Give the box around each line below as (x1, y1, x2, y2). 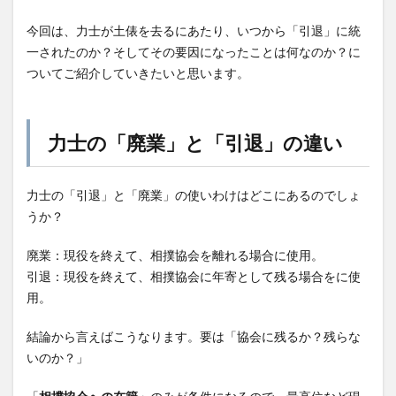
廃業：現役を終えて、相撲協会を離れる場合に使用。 (27, 247, 324, 263)
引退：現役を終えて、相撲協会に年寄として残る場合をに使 (27, 269, 361, 284)
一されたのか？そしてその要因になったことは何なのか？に (27, 44, 361, 59)
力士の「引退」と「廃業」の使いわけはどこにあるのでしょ (27, 187, 361, 202)
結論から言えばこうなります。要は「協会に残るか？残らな (27, 329, 361, 344)
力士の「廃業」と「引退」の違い (48, 131, 343, 155)
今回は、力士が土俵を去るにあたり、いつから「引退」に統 (27, 23, 361, 38)
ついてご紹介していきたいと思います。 (27, 65, 249, 80)
